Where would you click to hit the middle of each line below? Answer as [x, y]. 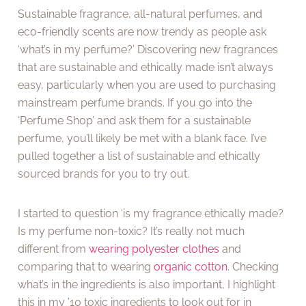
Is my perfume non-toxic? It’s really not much [131, 232]
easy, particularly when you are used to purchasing [147, 85]
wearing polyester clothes [154, 249]
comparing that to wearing [86, 267]
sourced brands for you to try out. [104, 173]
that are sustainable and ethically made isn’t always [146, 67]
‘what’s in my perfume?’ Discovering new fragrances [148, 49]
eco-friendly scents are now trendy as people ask [142, 31]
